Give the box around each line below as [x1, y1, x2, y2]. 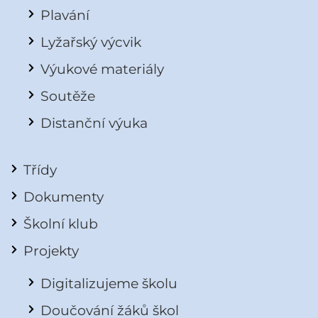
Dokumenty [23, 188, 104, 206]
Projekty [23, 242, 79, 260]
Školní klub [23, 215, 98, 233]
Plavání [40, 6, 89, 24]
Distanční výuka [40, 114, 148, 132]
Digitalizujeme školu [40, 275, 177, 292]
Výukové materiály [40, 60, 164, 78]
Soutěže [40, 87, 95, 105]
